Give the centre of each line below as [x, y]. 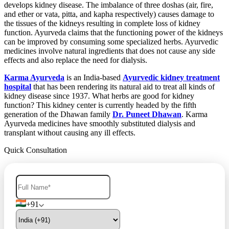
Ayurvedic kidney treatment [171, 78]
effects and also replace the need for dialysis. [76, 60]
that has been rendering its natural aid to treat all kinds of [123, 87]
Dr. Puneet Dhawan [147, 114]
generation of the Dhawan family [58, 114]
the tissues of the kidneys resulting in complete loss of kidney [102, 24]
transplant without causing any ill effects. [70, 133]
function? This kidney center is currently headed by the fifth [100, 105]
